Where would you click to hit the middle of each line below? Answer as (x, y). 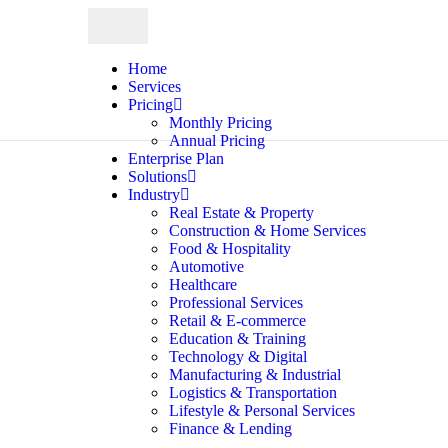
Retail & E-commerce (237, 320)
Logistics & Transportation (252, 392)
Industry (153, 194)
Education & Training (237, 338)
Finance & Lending (230, 428)
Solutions (157, 176)
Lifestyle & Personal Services (261, 410)
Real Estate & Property (241, 212)
